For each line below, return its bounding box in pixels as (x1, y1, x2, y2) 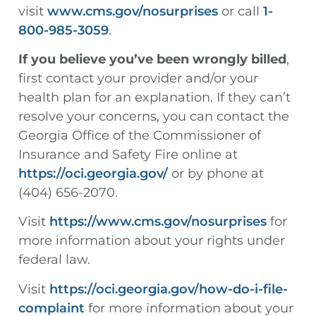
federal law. (18, 252, 90, 268)
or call (218, 3, 263, 19)
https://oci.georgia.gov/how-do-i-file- (49, 281, 288, 297)
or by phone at (168, 166, 264, 182)
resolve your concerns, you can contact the (18, 109, 289, 125)
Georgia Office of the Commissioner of (18, 128, 261, 144)
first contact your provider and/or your (18, 71, 258, 87)
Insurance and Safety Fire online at (18, 147, 238, 163)
